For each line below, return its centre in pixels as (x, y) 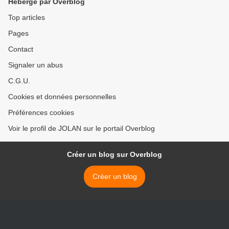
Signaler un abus (36, 65)
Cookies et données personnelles (62, 97)
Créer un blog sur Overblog (114, 154)
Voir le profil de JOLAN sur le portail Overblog (82, 128)
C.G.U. (19, 81)
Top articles (27, 17)
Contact (21, 49)
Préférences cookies (41, 112)
